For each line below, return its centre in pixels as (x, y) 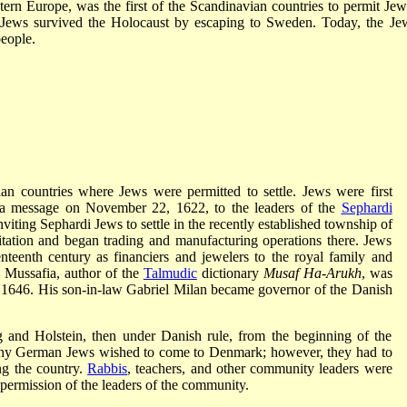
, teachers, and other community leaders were (260, 368)
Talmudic (170, 273)
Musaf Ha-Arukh (312, 273)
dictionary (230, 273)
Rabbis (108, 368)
